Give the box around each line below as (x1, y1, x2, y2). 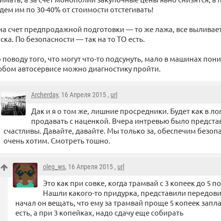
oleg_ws (43, 163, 65, 171)
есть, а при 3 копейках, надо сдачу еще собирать (15, 208, 184, 218)
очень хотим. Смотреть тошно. (3, 136, 110, 146)
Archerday (31, 91, 58, 99)
